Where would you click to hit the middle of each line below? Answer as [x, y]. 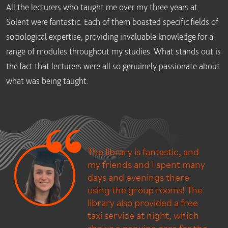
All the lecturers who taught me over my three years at [102, 7]
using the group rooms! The [145, 189]
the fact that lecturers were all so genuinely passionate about [113, 66]
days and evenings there [138, 177]
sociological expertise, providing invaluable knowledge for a [110, 36]
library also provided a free [143, 202]
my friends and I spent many [146, 164]
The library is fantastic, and [143, 151]
